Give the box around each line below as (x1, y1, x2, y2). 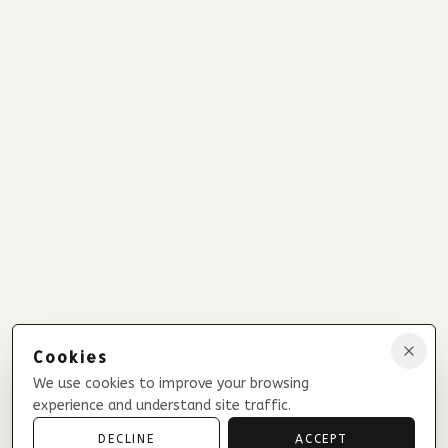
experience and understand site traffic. (33, 397, 291, 414)
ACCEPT (294, 432, 349, 446)
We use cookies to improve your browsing (33, 375, 309, 392)
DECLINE (97, 432, 156, 446)
